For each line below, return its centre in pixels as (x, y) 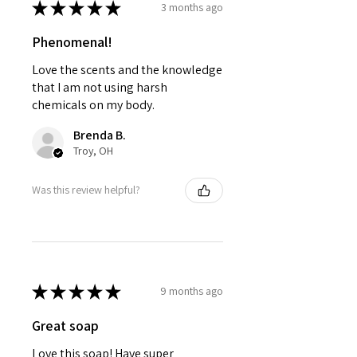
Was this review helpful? (86, 190)
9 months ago (192, 291)
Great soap (65, 325)
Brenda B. (100, 135)
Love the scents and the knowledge (127, 69)
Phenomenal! (72, 41)
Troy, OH (93, 150)
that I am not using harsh (100, 87)
